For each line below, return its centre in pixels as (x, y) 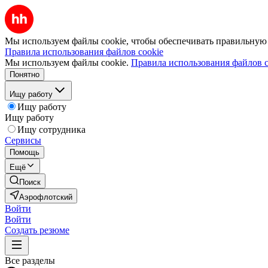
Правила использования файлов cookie (84, 52)
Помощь (25, 152)
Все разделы (30, 261)
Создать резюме (37, 230)
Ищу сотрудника (51, 130)
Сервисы (23, 140)
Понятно (25, 74)
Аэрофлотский (46, 197)
